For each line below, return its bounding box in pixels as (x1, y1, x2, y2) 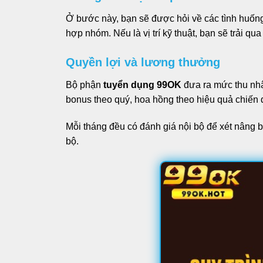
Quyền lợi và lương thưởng (66, 55, 220, 69)
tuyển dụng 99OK (101, 79, 181, 90)
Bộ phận (66, 79, 101, 90)
